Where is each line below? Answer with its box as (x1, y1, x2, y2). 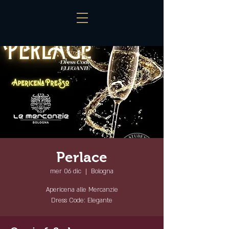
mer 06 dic (50, 167, 81, 175)
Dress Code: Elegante (51, 196, 112, 204)
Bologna (91, 167, 113, 175)
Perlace (56, 149, 107, 165)
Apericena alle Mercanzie (45, 186, 118, 194)
